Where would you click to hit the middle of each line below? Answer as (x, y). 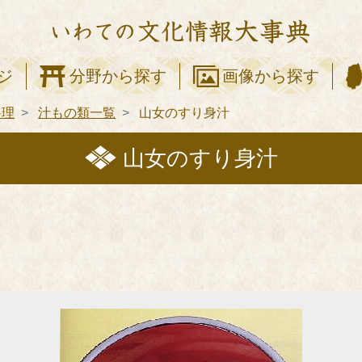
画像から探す (271, 76)
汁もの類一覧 (77, 112)
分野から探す (118, 76)
